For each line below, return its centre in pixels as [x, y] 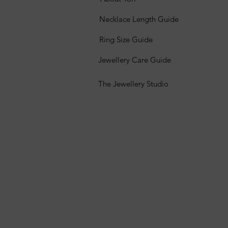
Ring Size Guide [126, 39]
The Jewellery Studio [133, 84]
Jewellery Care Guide [135, 60]
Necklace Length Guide [139, 19]
